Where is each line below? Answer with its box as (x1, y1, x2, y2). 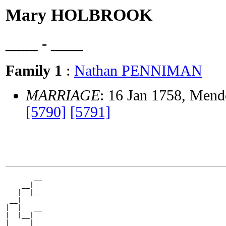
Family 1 (6, 62, 62, 79)
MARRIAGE (26, 87, 100, 103)
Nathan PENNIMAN (74, 62, 202, 79)
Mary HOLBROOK (6, 6, 152, 24)
